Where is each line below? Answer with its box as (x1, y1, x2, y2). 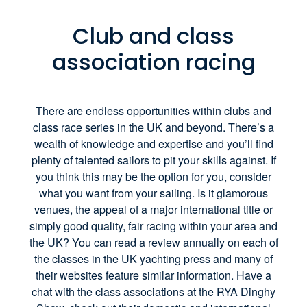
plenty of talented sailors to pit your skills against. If (31, 151, 276, 168)
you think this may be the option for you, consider (36, 168, 271, 184)
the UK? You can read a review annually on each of (29, 234, 278, 250)
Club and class (73, 20, 234, 51)
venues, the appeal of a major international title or (34, 201, 273, 217)
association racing (51, 46, 256, 77)
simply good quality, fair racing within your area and (29, 217, 278, 234)
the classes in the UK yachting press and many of (34, 250, 273, 267)
